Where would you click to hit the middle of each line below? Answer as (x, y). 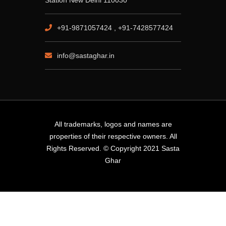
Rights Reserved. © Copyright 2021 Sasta (113, 149)
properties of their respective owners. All (113, 136)
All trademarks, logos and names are (113, 124)
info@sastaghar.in (86, 56)
